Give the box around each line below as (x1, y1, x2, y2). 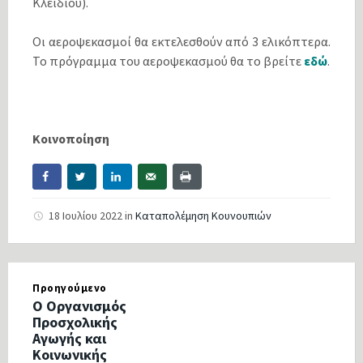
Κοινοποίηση (32, 130, 109, 147)
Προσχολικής (32, 312, 117, 331)
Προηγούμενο (32, 280, 107, 295)
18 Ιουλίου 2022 (49, 207, 125, 223)
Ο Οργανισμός (32, 296, 126, 315)
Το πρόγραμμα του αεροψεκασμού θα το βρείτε (32, 52, 304, 69)
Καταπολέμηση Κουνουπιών (135, 207, 271, 223)
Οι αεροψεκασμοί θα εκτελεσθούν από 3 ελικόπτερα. (32, 32, 331, 49)
